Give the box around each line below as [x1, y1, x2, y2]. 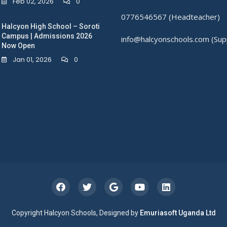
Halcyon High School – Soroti [2, 22, 100, 31]
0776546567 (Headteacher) [121, 12, 220, 22]
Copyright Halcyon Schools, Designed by [11, 209, 140, 217]
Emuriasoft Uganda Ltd [139, 209, 216, 217]
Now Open [2, 42, 35, 50]
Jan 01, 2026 [13, 55, 52, 65]
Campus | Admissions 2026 [2, 32, 92, 41]
